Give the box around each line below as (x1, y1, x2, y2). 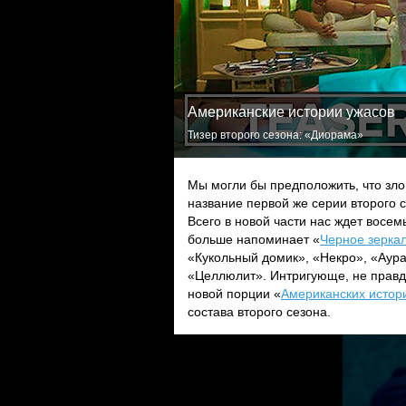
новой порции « (188, 286, 281, 301)
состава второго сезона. (188, 304, 331, 319)
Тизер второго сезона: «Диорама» (188, 129, 363, 141)
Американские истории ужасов (188, 104, 395, 120)
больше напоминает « (188, 232, 320, 246)
